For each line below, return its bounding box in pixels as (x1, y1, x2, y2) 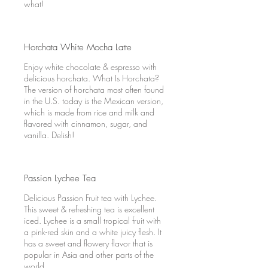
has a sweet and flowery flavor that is (24, 237, 153, 249)
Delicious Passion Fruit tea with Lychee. (24, 192, 157, 203)
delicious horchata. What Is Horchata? (24, 72, 159, 84)
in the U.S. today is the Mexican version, (24, 95, 163, 106)
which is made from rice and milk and (24, 106, 154, 118)
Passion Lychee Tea (24, 172, 96, 184)
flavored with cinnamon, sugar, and (24, 118, 147, 129)
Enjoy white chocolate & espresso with (24, 61, 157, 72)
